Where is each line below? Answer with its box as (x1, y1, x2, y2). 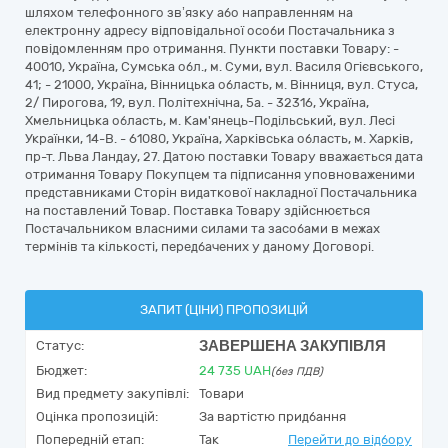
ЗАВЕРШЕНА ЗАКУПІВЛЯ (199, 337, 386, 355)
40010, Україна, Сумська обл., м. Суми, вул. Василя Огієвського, (25, 59, 423, 74)
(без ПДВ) (271, 365, 323, 378)
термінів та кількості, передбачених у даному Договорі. (25, 239, 374, 254)
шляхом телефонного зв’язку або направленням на (25, 5, 353, 20)
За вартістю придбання (199, 409, 346, 424)
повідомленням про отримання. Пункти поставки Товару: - (25, 41, 399, 56)
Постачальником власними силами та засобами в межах (25, 221, 380, 236)
